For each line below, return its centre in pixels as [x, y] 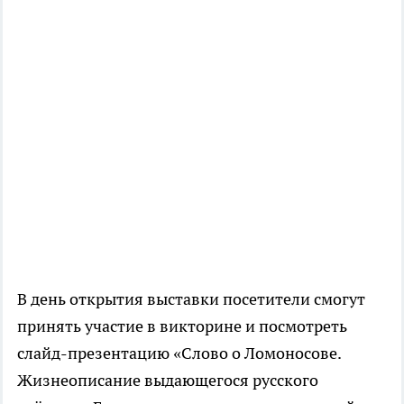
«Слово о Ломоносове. [255, 353]
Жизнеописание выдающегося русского [168, 380]
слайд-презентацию [93, 353]
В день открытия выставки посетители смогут [191, 298]
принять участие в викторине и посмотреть [182, 326]
